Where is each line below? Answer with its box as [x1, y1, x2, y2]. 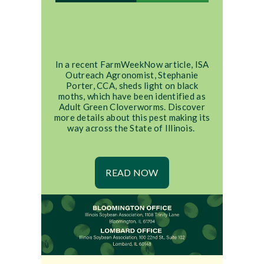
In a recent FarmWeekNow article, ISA [55, 59, 209, 70]
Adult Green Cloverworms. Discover [59, 101, 205, 113]
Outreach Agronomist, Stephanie [65, 70, 199, 81]
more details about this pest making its [54, 112, 210, 123]
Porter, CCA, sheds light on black [66, 80, 198, 91]
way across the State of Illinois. [67, 123, 197, 134]
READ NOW [105, 167, 159, 179]
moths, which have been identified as [58, 91, 206, 102]
